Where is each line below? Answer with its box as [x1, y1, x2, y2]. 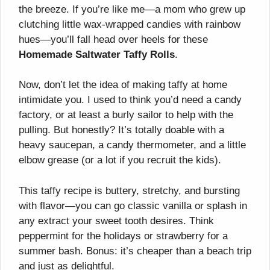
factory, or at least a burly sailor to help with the [19, 109, 233, 121]
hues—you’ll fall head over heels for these [19, 33, 208, 45]
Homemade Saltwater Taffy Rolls [19, 48, 175, 60]
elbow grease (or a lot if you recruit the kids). [19, 154, 221, 166]
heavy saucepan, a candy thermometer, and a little [19, 139, 246, 151]
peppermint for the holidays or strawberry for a [19, 230, 228, 242]
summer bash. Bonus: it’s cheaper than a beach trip [19, 245, 251, 257]
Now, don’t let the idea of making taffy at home [19, 79, 227, 91]
